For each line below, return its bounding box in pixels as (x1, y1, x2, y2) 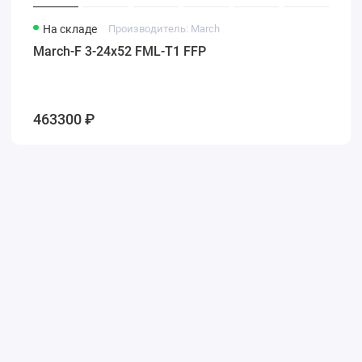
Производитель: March (107, 22, 220, 35)
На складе (43, 22, 97, 36)
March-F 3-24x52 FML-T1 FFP (33, 43, 207, 59)
